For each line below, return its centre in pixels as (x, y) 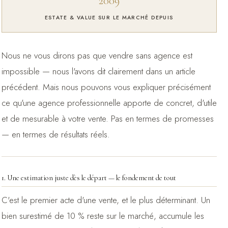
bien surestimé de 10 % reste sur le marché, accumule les (103, 216)
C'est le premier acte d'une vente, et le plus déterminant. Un (106, 200)
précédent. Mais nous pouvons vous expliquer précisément (106, 87)
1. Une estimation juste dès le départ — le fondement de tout (89, 178)
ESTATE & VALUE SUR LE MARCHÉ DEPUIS (109, 17)
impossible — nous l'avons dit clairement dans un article (98, 71)
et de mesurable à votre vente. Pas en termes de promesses (107, 118)
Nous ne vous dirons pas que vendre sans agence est (97, 55)
